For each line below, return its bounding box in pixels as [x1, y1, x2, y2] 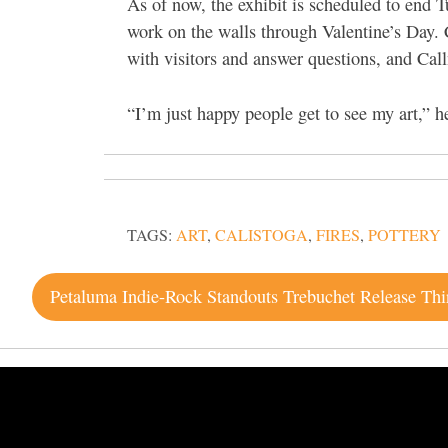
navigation [31, 306, 199, 349]
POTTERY [368, 224, 441, 247]
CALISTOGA [215, 224, 308, 247]
